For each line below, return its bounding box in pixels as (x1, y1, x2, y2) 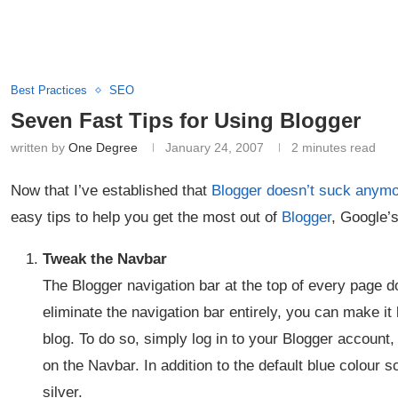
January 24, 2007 (165, 140, 264, 155)
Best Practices (11, 84, 87, 97)
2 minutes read (291, 140, 376, 155)
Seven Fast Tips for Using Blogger (11, 108, 361, 132)
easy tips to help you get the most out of (11, 209, 282, 226)
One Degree (68, 140, 138, 155)
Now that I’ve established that (11, 182, 211, 199)
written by (11, 140, 68, 155)
